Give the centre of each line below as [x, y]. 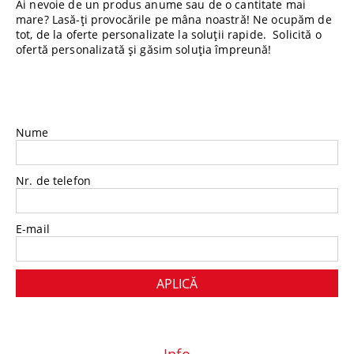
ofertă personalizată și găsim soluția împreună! [144, 50]
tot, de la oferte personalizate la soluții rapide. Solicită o [169, 35]
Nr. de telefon [53, 181]
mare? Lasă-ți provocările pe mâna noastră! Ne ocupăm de [174, 20]
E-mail [33, 229]
